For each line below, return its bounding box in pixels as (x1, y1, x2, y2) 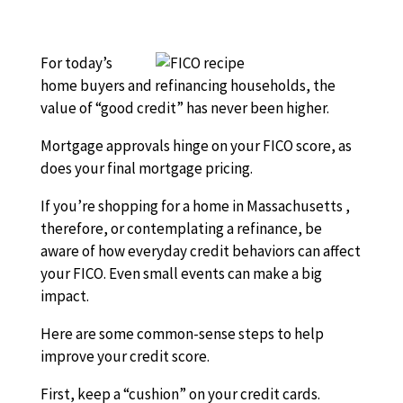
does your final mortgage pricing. (40, 158, 253, 178)
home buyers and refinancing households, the (40, 76, 336, 95)
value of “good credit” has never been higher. (40, 98, 329, 118)
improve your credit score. (40, 346, 210, 366)
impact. (40, 286, 89, 306)
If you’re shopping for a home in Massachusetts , (40, 196, 350, 216)
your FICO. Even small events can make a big (40, 264, 322, 283)
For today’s (40, 53, 112, 73)
